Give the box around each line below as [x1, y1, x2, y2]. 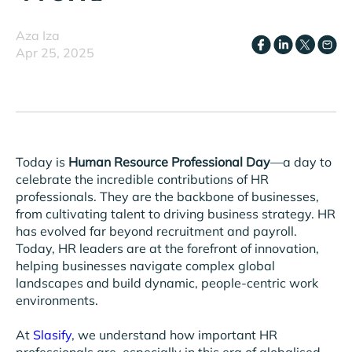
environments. [16, 292, 98, 308]
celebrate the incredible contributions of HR [16, 171, 269, 187]
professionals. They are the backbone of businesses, [16, 189, 319, 204]
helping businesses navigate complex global [16, 258, 275, 273]
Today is [16, 154, 68, 170]
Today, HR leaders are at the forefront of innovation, [16, 240, 319, 256]
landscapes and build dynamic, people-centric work [16, 275, 318, 291]
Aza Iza [16, 27, 60, 43]
